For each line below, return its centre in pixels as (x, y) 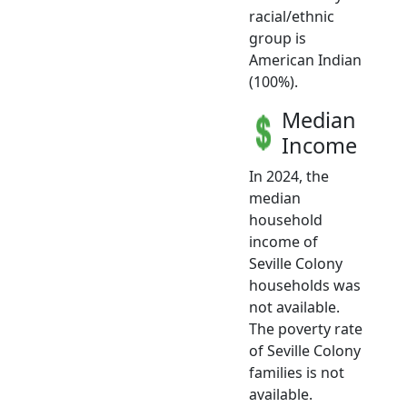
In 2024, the (289, 176)
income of (283, 241)
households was (305, 285)
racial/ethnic (292, 16)
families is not (297, 372)
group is (278, 38)
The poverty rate (306, 328)
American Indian (305, 60)
